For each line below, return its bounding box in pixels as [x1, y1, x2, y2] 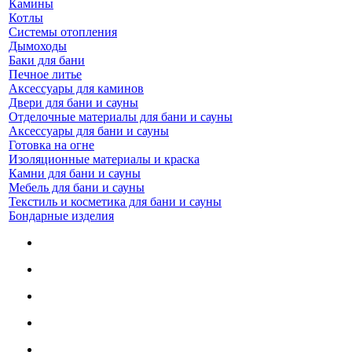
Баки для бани [9, 53, 85, 67]
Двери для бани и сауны [9, 96, 138, 109]
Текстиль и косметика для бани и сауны [9, 195, 222, 208]
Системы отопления [9, 25, 117, 38]
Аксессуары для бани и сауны [9, 124, 169, 137]
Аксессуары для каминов [9, 82, 144, 95]
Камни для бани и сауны [9, 167, 141, 180]
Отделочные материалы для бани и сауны [9, 110, 233, 123]
